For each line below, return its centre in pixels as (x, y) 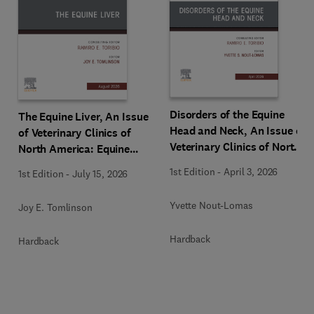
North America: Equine (74, 149)
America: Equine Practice (232, 163)
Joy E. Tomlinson (55, 207)
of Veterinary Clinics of (75, 133)
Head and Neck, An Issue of (238, 130)
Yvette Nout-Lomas (211, 205)
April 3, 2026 (251, 171)
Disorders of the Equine (227, 114)
